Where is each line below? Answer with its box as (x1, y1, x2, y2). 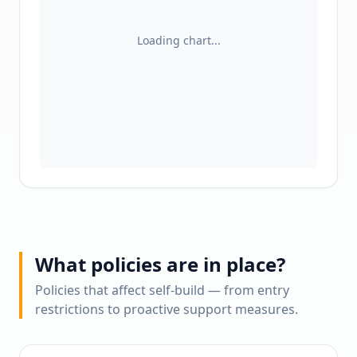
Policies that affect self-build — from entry (35, 281, 289, 299)
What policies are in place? (35, 251, 285, 277)
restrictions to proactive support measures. (35, 300, 298, 318)
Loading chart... (136, 33, 221, 48)
